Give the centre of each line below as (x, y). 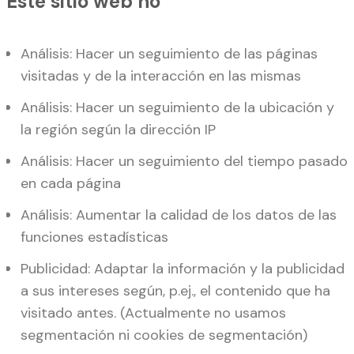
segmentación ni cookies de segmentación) (164, 335)
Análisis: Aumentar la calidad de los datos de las (179, 215)
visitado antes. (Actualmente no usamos (153, 313)
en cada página (71, 183)
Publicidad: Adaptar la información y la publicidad (183, 268)
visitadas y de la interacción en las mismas (161, 75)
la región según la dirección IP (118, 129)
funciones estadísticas (94, 237)
